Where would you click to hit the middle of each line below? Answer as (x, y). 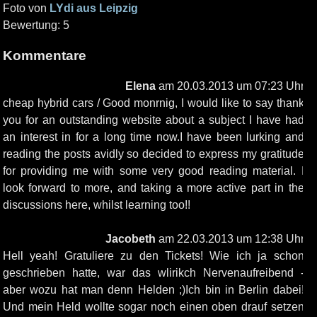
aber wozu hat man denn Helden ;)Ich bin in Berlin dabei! (154, 289)
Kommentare (45, 56)
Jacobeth (130, 238)
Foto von (26, 8)
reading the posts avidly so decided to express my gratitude (154, 154)
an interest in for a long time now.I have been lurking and (154, 137)
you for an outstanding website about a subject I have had (154, 120)
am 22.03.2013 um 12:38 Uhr (230, 238)
